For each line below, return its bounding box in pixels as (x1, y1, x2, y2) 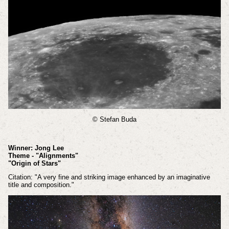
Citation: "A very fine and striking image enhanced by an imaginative (8, 173, 210, 181)
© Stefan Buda (93, 116, 136, 124)
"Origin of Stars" (8, 159, 61, 167)
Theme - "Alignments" (8, 151, 78, 159)
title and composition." (8, 181, 74, 189)
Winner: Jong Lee (8, 144, 64, 152)
